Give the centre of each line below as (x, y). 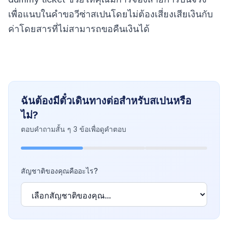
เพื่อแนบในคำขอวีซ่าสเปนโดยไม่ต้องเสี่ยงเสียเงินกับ (110, 14)
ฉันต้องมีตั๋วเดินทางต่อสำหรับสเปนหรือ (106, 101)
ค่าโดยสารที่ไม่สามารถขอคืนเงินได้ (79, 29)
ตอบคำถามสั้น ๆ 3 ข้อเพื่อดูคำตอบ (74, 129)
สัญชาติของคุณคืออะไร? (59, 171)
